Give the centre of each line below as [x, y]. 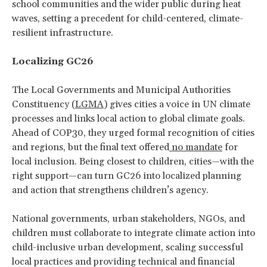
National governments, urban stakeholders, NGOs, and [128, 218]
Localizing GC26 [53, 61]
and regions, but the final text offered [91, 147]
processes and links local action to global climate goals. [128, 118]
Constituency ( [44, 104]
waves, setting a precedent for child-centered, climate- [128, 18]
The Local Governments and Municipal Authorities [121, 90]
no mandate [196, 147]
